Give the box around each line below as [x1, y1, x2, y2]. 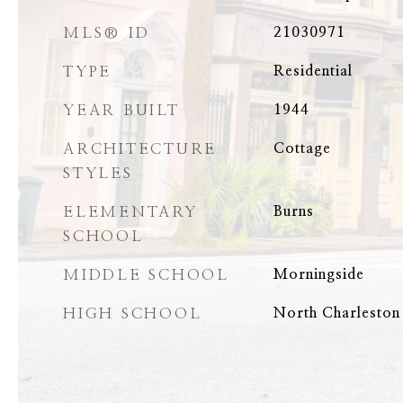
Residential [273, 64, 353, 78]
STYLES [63, 166, 133, 181]
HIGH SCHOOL [63, 306, 202, 321]
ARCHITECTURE [63, 141, 217, 157]
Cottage [273, 141, 331, 156]
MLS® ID [63, 25, 150, 40]
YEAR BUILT [63, 103, 180, 118]
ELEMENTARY [63, 204, 198, 219]
